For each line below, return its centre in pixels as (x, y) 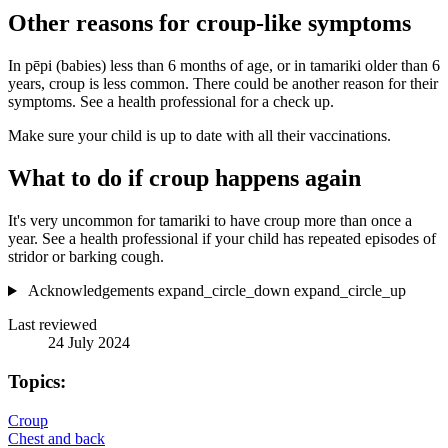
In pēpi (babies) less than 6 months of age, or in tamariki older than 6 (224, 66)
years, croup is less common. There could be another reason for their (223, 84)
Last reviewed (52, 325)
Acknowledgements (91, 291)
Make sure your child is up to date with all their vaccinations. (199, 136)
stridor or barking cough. (86, 257)
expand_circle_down (223, 291)
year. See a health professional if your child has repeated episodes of (222, 239)
